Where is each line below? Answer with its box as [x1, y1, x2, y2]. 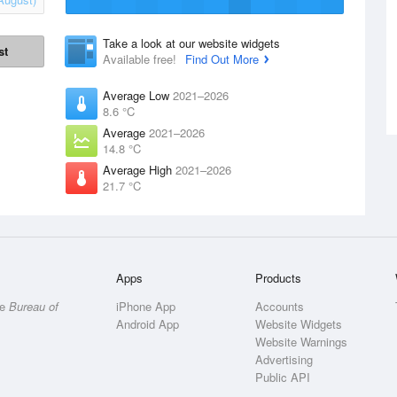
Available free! [103, 51, 180, 67]
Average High [103, 161, 175, 178]
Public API [255, 369, 311, 385]
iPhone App [116, 298, 176, 315]
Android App [116, 315, 180, 332]
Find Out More [185, 51, 259, 67]
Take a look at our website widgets [103, 35, 280, 51]
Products [255, 269, 302, 286]
